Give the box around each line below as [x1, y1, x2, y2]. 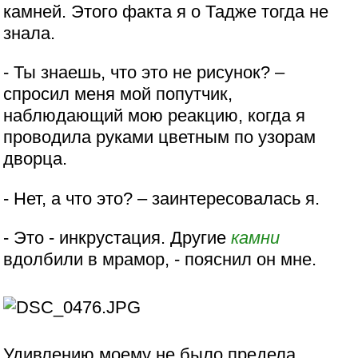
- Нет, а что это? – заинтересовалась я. [3, 188, 320, 209]
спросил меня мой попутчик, [3, 84, 233, 105]
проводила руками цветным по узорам [3, 127, 316, 148]
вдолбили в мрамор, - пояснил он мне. [3, 249, 317, 270]
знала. [3, 23, 56, 44]
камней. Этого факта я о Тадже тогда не [3, 2, 329, 22]
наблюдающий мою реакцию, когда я [3, 105, 306, 126]
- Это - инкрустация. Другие [3, 228, 232, 249]
